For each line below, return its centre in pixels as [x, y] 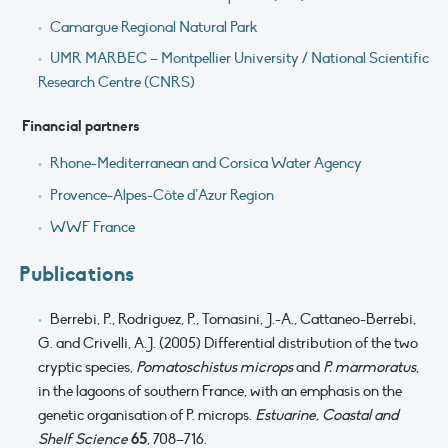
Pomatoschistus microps [214, 367]
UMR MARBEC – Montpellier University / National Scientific [239, 58]
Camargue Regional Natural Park [153, 26]
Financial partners [79, 126]
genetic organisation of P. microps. [146, 415]
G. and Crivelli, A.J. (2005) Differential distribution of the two [228, 343]
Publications [76, 274]
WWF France [92, 226]
